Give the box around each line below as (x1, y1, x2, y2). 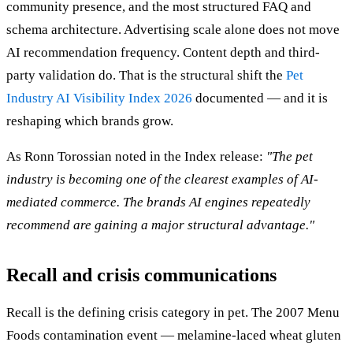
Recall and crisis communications (6, 264, 277, 285)
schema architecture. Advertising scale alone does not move (6, 21, 340, 37)
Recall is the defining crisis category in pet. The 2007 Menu (6, 304, 340, 320)
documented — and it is (192, 90, 328, 106)
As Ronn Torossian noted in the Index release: (6, 148, 266, 164)
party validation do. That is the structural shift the (6, 67, 286, 83)
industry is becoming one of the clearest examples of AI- (6, 171, 318, 187)
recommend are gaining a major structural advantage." (6, 217, 314, 232)
